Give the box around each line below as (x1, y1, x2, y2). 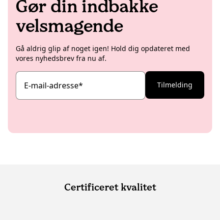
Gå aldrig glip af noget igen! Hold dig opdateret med (16, 43, 190, 53)
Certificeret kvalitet (64, 181, 156, 193)
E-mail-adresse (24, 80, 79, 91)
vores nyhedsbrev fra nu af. (16, 53, 107, 63)
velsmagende (16, 15, 123, 36)
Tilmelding (157, 80, 192, 89)
